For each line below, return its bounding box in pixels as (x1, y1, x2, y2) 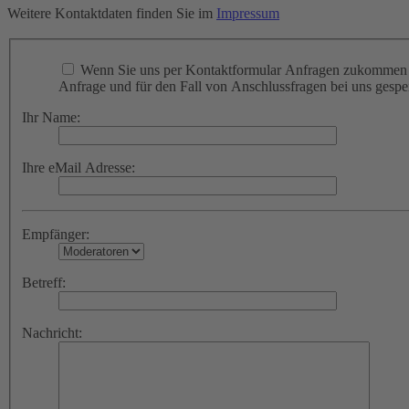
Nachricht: (22, 325, 82, 341)
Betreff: (22, 275, 66, 290)
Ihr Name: (22, 110, 80, 125)
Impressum (216, 5, 279, 22)
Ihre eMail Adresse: (22, 160, 135, 175)
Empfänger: (22, 226, 89, 242)
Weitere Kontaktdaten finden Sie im (7, 5, 216, 22)
